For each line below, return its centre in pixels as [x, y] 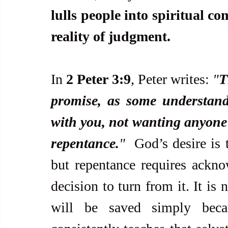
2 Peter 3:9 [98, 79]
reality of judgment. [111, 36]
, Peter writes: [172, 79]
